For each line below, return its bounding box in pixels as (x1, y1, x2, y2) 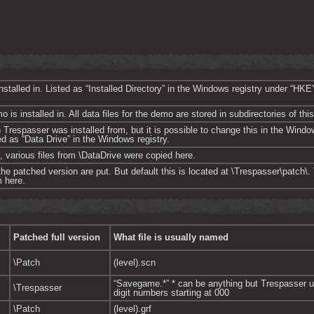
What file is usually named (114, 232, 228, 243)
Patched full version (13, 232, 100, 243)
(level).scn (114, 257, 156, 268)
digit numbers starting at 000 (114, 287, 229, 298)
